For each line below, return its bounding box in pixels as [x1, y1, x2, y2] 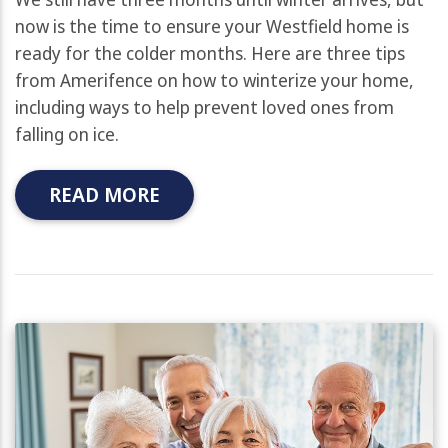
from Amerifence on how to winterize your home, [15, 67, 414, 92]
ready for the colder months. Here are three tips [15, 40, 405, 65]
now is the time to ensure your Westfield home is [15, 13, 409, 38]
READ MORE [49, 180, 160, 208]
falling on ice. [15, 121, 119, 146]
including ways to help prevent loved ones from [15, 94, 394, 119]
